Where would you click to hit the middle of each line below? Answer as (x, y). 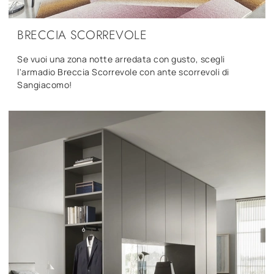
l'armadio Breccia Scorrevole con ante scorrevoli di (123, 72)
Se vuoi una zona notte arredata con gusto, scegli (121, 59)
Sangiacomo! (45, 84)
